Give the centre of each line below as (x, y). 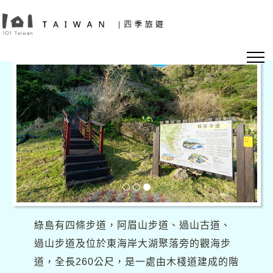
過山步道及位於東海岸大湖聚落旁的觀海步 (132, 243)
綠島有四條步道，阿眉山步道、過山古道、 (132, 225)
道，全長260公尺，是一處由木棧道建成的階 (136, 261)
